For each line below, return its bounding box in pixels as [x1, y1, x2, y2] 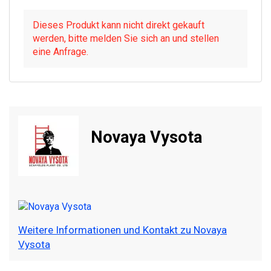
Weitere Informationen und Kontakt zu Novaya [18, 224, 227, 237]
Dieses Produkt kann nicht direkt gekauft [33, 19, 204, 31]
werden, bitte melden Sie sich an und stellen [33, 33, 219, 45]
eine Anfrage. [33, 46, 88, 58]
